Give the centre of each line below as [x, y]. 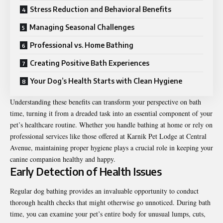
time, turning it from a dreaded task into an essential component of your [111, 113]
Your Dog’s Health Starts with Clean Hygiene [106, 81]
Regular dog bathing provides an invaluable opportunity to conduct [104, 191]
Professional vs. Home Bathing [82, 45]
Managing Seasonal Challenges [82, 27]
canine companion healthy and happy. [63, 159]
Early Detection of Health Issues [86, 171]
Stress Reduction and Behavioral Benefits [101, 9]
